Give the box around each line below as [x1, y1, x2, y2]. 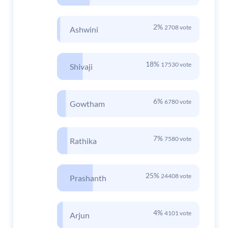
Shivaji [70, 62, 93, 72]
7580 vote [164, 135, 191, 143]
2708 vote [164, 23, 191, 32]
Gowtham [70, 99, 105, 109]
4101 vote [164, 209, 191, 217]
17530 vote [161, 61, 191, 69]
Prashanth [70, 173, 106, 183]
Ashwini [70, 24, 98, 35]
